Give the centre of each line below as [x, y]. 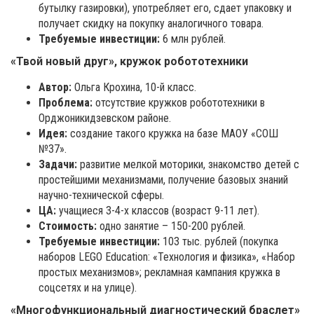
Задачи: [58, 165]
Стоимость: [68, 226]
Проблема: [66, 103]
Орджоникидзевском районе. [105, 118]
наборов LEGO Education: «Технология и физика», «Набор [167, 257]
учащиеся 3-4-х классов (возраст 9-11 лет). [158, 211]
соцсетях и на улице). [88, 288]
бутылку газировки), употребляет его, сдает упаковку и [165, 8]
